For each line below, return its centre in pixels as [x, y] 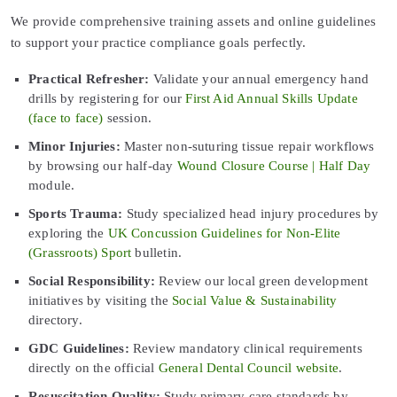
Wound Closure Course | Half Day [274, 165]
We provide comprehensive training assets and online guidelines [194, 21]
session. [128, 117]
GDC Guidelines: [79, 348]
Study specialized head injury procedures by [251, 213]
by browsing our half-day [103, 165]
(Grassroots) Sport [80, 252]
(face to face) [66, 117]
